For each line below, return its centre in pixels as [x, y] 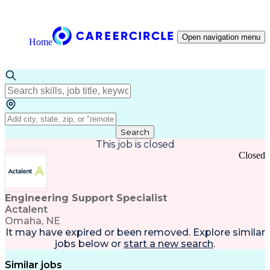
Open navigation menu [221, 37]
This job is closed [135, 144]
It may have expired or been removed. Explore [118, 232]
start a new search [168, 244]
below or [99, 244]
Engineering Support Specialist [86, 198]
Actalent [26, 209]
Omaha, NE [33, 221]
